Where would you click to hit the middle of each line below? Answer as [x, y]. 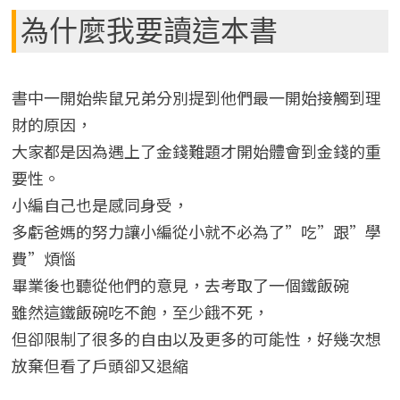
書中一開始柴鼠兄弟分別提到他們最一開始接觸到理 [196, 97]
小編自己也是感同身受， [100, 204]
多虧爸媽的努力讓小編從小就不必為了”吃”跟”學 [196, 231]
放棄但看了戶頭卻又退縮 [100, 365]
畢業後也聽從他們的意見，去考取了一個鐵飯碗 [180, 284]
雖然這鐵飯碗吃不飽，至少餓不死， [140, 311]
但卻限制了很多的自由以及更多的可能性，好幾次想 [196, 338]
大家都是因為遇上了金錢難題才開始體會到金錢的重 [196, 150]
